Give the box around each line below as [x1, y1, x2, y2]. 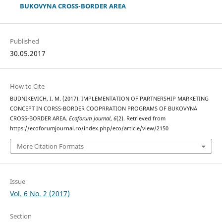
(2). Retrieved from [116, 115, 166, 122]
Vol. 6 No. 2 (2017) [9, 188, 70, 198]
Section [9, 211, 32, 221]
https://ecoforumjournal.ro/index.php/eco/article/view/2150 [9, 125, 168, 132]
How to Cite [9, 82, 45, 91]
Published [9, 37, 39, 46]
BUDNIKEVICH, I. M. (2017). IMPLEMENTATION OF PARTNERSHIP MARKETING [9, 95, 209, 103]
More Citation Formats [16, 141, 84, 151]
